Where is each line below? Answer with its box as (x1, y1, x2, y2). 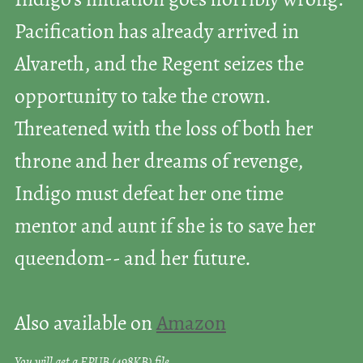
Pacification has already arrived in (14, 22, 299, 43)
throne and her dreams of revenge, (14, 152, 303, 173)
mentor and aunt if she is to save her (14, 216, 316, 237)
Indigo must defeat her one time (14, 184, 284, 205)
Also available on (14, 314, 156, 335)
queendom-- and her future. (14, 249, 251, 270)
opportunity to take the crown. (14, 87, 271, 108)
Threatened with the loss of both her (14, 119, 314, 140)
